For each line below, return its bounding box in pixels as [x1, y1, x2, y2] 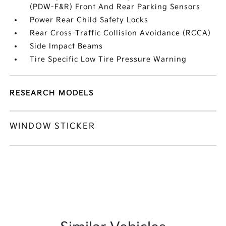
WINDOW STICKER [10, 122, 96, 131]
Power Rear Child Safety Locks [30, 16, 149, 24]
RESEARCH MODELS [10, 89, 94, 97]
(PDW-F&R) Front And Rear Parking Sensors [30, 3, 201, 11]
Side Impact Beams [30, 42, 103, 50]
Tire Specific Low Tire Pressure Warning [30, 55, 187, 64]
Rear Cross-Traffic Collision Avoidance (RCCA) [30, 29, 211, 37]
